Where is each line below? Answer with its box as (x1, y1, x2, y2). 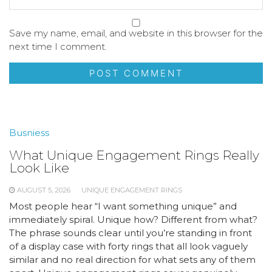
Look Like (9, 160, 69, 175)
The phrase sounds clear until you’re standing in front (9, 226, 252, 239)
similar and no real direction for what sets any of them (9, 253, 256, 265)
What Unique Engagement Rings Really (9, 147, 259, 163)
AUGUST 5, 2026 (17, 185, 70, 194)
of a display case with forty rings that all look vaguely (9, 240, 248, 252)
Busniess (9, 126, 49, 138)
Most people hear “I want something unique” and (9, 200, 237, 212)
